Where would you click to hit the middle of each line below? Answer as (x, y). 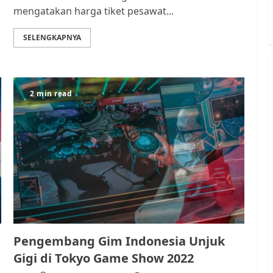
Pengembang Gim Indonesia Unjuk (119, 241)
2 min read (51, 94)
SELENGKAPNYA (52, 37)
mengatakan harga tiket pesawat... (94, 11)
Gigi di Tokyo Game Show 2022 (104, 258)
